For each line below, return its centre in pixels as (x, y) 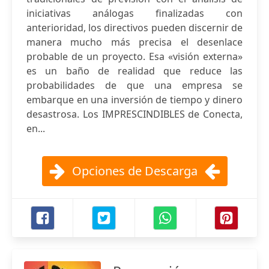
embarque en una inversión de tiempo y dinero (134, 100)
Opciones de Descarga (134, 171)
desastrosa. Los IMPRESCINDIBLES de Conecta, (134, 114)
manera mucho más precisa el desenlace (134, 42)
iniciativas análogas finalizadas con (134, 13)
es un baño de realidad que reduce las (134, 71)
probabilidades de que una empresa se (134, 85)
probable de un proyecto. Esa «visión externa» (134, 56)
